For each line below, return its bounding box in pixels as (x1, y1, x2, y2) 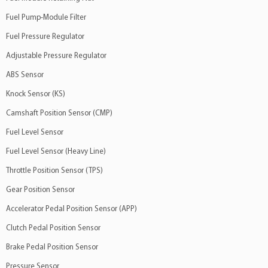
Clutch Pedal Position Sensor (6, 224, 100, 232)
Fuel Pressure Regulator (6, 33, 84, 41)
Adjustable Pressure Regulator (6, 52, 106, 60)
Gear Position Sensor (6, 186, 75, 194)
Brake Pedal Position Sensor (6, 243, 98, 251)
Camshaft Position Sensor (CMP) (6, 109, 112, 117)
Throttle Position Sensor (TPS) (6, 167, 103, 175)
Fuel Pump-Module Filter (6, 14, 86, 22)
